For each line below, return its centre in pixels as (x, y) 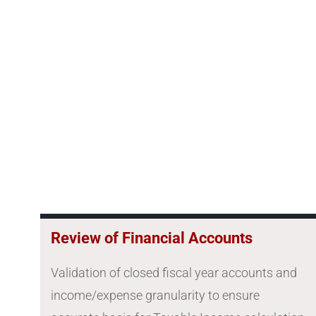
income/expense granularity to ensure (155, 296)
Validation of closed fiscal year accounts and (174, 273)
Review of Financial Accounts (152, 238)
